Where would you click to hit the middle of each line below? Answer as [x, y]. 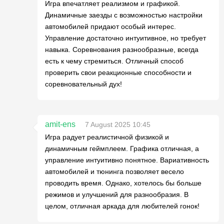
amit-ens [60, 124]
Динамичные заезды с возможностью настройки [124, 15]
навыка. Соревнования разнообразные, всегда [122, 49]
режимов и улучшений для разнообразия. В [117, 194]
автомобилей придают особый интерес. [110, 26]
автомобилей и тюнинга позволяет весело [114, 171]
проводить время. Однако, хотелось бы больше [123, 183]
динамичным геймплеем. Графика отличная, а [122, 148]
